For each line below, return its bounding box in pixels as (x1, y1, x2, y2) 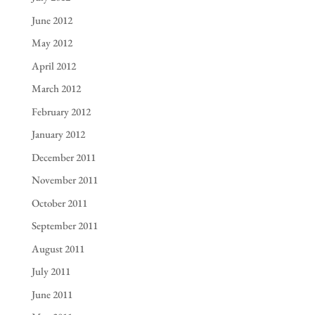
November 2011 (31, 173, 98, 187)
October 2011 (31, 195, 87, 210)
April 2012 (31, 58, 76, 72)
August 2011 (31, 241, 84, 255)
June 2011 (31, 287, 72, 301)
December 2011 (31, 150, 96, 164)
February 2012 (31, 104, 91, 118)
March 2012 (31, 82, 81, 96)
